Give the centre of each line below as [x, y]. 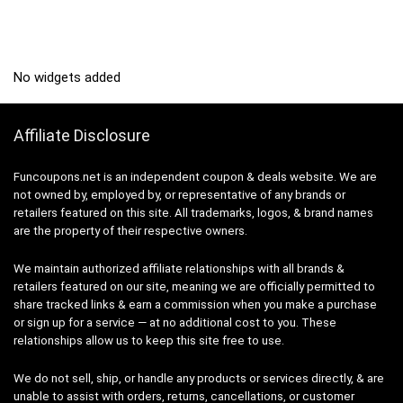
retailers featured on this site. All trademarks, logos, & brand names [193, 213]
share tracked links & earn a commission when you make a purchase [195, 305]
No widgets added [67, 78]
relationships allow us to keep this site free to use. [149, 341]
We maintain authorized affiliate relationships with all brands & [179, 269]
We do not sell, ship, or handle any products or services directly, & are [199, 379]
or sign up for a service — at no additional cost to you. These [175, 323]
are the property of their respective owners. [130, 231]
